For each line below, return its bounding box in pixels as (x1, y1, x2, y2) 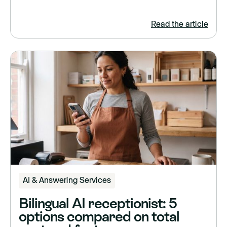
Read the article (151, 20, 208, 28)
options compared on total (19, 208, 179, 225)
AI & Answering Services (23, 176, 111, 185)
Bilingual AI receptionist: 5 (19, 195, 177, 212)
